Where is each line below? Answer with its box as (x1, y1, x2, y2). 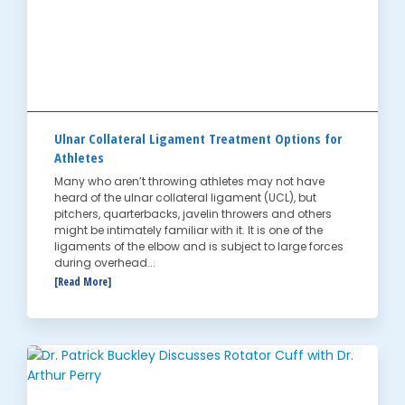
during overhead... (54, 255, 155, 271)
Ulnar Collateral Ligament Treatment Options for (54, 129, 342, 148)
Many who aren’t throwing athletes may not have (54, 174, 325, 190)
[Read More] (54, 274, 111, 290)
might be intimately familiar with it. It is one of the (54, 222, 323, 239)
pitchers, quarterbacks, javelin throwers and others (54, 206, 332, 222)
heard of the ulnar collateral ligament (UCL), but (54, 190, 316, 206)
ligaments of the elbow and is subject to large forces (54, 239, 344, 255)
